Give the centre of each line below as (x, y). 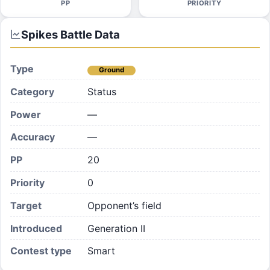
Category (32, 91)
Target (26, 205)
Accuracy (33, 137)
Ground (111, 70)
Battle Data (89, 35)
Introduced (36, 228)
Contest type (41, 251)
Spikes (39, 35)
